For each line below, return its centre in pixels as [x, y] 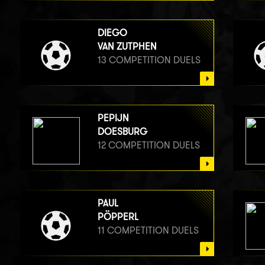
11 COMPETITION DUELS [148, 230]
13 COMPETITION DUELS [149, 60]
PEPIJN [113, 118]
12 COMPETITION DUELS [148, 145]
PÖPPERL [118, 216]
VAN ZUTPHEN [127, 46]
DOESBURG [122, 131]
